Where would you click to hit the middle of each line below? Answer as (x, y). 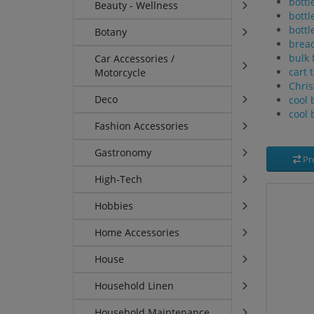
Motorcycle (121, 73)
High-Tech (119, 179)
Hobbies (114, 206)
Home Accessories (137, 233)
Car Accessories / (135, 59)
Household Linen (135, 286)
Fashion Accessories (142, 126)
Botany (111, 32)
